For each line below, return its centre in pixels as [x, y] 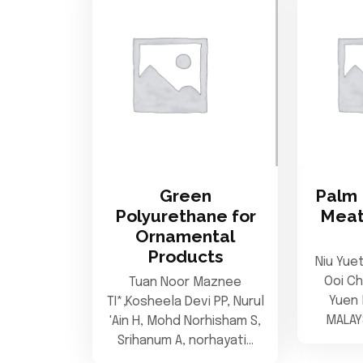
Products [185, 257]
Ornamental [186, 237]
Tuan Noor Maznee [186, 283]
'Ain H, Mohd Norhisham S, [186, 322]
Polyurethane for [185, 216]
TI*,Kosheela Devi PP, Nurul [185, 302]
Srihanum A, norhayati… [185, 341]
